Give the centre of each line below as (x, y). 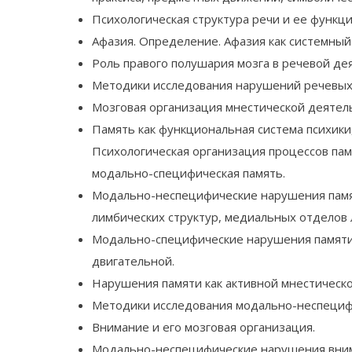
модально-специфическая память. (189, 173)
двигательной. (133, 261)
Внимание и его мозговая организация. (203, 327)
